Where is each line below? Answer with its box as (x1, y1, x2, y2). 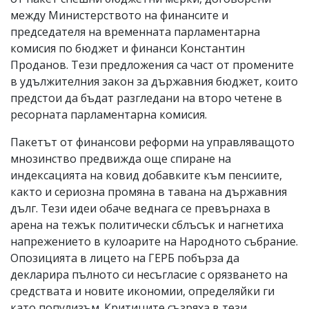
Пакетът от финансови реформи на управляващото (10, 134, 295, 150)
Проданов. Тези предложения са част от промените (10, 57, 294, 72)
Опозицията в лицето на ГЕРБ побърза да (10, 250, 239, 266)
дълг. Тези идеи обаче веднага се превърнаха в (10, 200, 270, 216)
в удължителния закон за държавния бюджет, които (10, 73, 298, 89)
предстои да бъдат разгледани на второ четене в (10, 90, 282, 106)
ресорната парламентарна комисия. (10, 106, 207, 122)
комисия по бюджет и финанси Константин (10, 40, 245, 56)
